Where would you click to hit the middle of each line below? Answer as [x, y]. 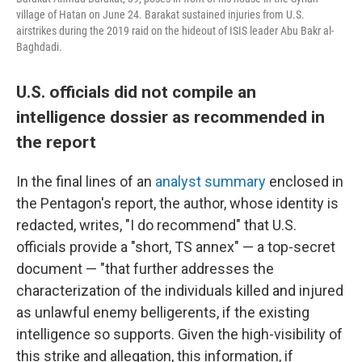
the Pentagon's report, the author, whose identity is [177, 203]
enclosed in [305, 181]
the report [56, 141]
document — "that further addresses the [145, 268]
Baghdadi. [39, 46]
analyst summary [210, 181]
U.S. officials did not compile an [136, 91]
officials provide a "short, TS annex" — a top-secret [176, 246]
